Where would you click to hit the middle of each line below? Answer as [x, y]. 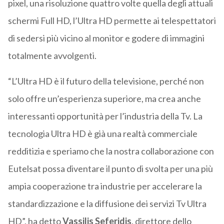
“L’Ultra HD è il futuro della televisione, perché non [106, 81]
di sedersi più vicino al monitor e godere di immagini [106, 38]
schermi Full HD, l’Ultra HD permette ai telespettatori [112, 21]
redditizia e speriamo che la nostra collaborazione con [111, 151]
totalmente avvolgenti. [52, 56]
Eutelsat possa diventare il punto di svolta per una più [110, 169]
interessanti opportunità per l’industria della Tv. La [105, 116]
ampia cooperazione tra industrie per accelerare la [105, 186]
